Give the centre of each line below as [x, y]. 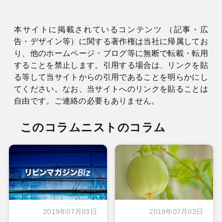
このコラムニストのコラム [93, 128]
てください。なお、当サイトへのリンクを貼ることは [111, 89]
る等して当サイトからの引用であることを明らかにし [111, 77]
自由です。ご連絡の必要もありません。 [86, 101]
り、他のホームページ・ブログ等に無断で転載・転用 [111, 54]
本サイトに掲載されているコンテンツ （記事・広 [111, 30]
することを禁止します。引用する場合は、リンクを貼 [111, 65]
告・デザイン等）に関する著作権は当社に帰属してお [111, 42]
